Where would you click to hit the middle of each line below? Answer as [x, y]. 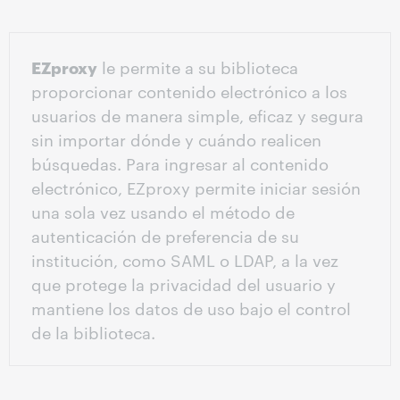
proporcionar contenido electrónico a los [189, 90]
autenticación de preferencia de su [165, 235]
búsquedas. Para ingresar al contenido [180, 162]
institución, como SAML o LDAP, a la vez [185, 259]
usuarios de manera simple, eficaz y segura [197, 114]
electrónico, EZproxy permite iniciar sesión [196, 187]
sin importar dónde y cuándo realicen [176, 138]
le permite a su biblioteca [198, 66]
